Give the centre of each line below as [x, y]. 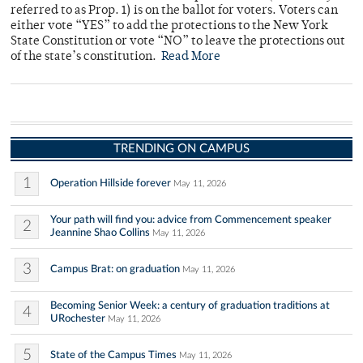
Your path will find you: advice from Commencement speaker [191, 220]
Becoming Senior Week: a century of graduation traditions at [190, 305]
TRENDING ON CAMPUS [181, 149]
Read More [191, 57]
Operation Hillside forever [111, 183]
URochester [78, 318]
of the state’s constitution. [86, 57]
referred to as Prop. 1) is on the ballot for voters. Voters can [174, 11]
